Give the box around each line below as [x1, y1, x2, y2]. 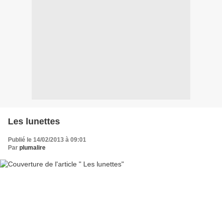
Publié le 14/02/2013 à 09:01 [8, 136, 86, 143]
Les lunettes [8, 116, 60, 126]
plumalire [19, 144, 46, 151]
